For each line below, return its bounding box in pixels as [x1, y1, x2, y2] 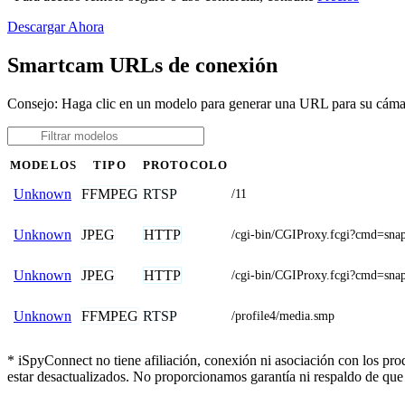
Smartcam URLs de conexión [7, 52, 278, 77]
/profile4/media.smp [231, 308, 334, 323]
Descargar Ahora [7, 18, 104, 34]
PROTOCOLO [143, 158, 228, 172]
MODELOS [10, 158, 77, 172]
